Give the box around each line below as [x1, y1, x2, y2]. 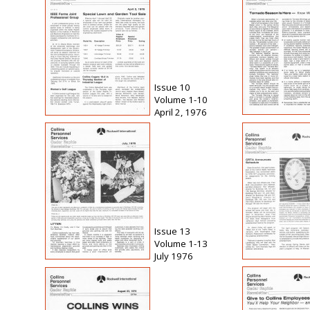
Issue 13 [154, 225, 190, 238]
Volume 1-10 [154, 93, 208, 107]
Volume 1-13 [154, 237, 208, 250]
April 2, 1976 [154, 106, 207, 119]
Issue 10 [154, 81, 190, 94]
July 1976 [154, 250, 193, 263]
